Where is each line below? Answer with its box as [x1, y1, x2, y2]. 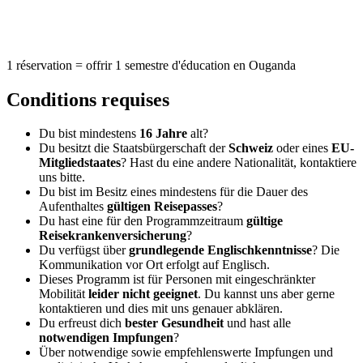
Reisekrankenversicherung [39, 228, 186, 243]
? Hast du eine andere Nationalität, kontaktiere [121, 156, 357, 170]
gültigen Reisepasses [107, 199, 217, 214]
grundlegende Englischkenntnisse [129, 243, 312, 258]
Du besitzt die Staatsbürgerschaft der [39, 141, 228, 156]
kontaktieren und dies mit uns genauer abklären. [39, 301, 283, 316]
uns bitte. [39, 170, 85, 185]
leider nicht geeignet [88, 287, 198, 301]
